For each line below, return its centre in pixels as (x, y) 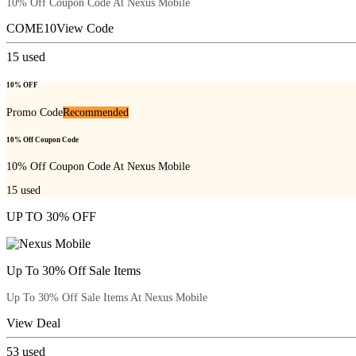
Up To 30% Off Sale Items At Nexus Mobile (107, 297)
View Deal (33, 323)
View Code (85, 29)
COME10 (31, 29)
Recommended (96, 112)
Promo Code (35, 112)
